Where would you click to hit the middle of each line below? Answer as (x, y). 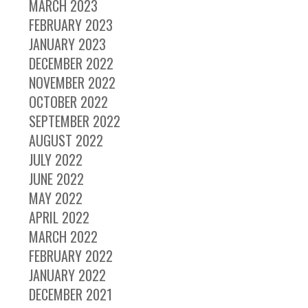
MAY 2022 (56, 198)
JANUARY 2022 (68, 275)
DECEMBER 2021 (71, 294)
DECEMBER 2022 (71, 63)
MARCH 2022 (64, 236)
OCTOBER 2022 (69, 102)
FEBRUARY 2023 (71, 25)
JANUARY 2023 (68, 44)
